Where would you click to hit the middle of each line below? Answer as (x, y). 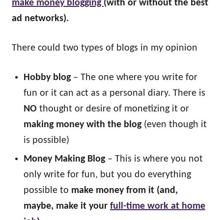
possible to (47, 191)
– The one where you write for (134, 78)
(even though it (174, 125)
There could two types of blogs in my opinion (105, 48)
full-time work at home (158, 206)
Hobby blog (47, 78)
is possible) (46, 140)
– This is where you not (154, 159)
